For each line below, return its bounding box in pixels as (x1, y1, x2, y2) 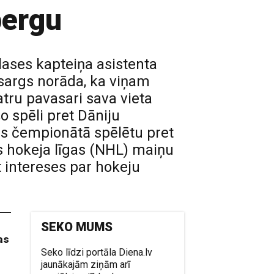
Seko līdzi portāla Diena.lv (41, 246, 153, 258)
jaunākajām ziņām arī (41, 259, 131, 270)
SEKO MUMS (41, 220, 113, 234)
